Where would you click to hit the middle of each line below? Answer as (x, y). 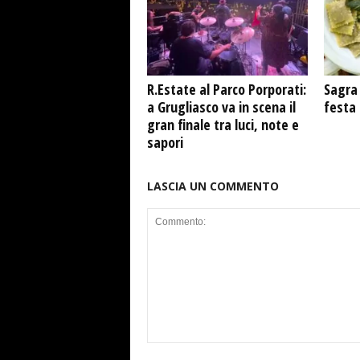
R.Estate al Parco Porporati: (226, 89)
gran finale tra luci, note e (223, 125)
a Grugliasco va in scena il (221, 107)
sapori (165, 142)
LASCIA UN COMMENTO (213, 186)
